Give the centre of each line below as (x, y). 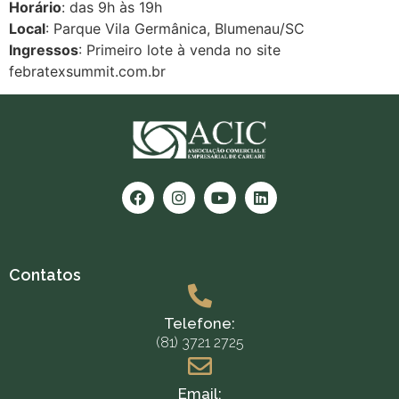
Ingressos (44, 49)
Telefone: (199, 324)
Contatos (45, 275)
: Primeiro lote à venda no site (179, 49)
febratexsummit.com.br (87, 71)
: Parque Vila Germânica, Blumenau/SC (175, 28)
